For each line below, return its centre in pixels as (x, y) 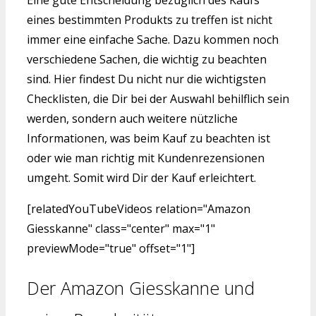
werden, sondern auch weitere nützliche (132, 118)
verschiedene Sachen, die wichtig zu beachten (147, 59)
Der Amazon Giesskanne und (141, 288)
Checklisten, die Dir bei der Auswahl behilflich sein (158, 98)
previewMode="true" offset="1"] (111, 248)
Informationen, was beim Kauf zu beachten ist (148, 138)
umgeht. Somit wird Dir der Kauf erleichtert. (141, 177)
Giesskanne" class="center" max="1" (121, 228)
